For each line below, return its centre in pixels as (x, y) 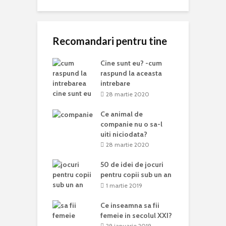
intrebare (115, 83)
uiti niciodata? (124, 134)
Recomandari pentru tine (110, 41)
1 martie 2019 (124, 185)
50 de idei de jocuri (132, 165)
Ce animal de (122, 114)
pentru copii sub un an (136, 175)
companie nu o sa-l (131, 124)
